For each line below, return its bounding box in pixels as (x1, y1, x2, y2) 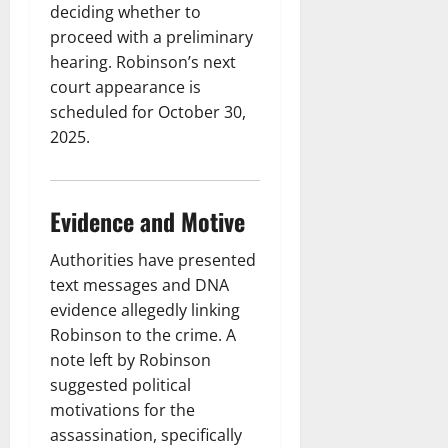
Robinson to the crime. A (50, 323, 236, 346)
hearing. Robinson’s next (50, 50, 236, 73)
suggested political (50, 373, 191, 396)
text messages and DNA (50, 273, 229, 296)
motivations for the (50, 398, 195, 421)
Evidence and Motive (50, 202, 245, 239)
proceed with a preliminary (50, 25, 253, 48)
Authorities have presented (50, 248, 256, 271)
